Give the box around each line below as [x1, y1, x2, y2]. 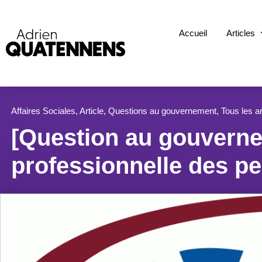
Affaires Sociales [11, 105, 75, 116]
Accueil [179, 28, 208, 39]
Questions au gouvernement [108, 105, 216, 116]
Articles [226, 28, 256, 39]
